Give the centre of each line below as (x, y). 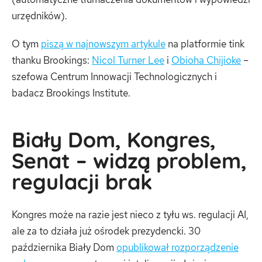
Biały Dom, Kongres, (114, 139)
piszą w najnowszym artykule (103, 44)
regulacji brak (82, 181)
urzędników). (39, 16)
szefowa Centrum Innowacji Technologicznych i (114, 76)
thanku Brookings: (52, 60)
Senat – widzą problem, (129, 160)
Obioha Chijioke (206, 60)
